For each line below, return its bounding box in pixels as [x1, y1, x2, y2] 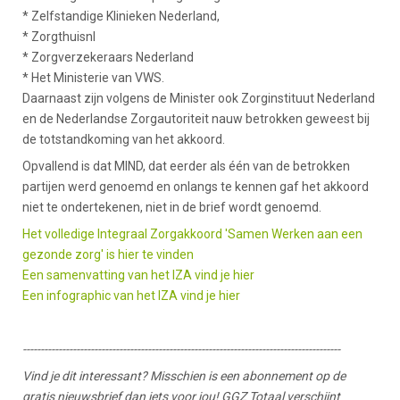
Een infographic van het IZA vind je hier [22, 288, 240, 303]
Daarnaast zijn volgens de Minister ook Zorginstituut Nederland [22, 91, 375, 105]
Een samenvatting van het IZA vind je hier [22, 268, 254, 282]
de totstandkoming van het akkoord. [22, 132, 225, 146]
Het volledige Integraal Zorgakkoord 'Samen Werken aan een [22, 227, 362, 241]
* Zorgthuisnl [22, 29, 96, 44]
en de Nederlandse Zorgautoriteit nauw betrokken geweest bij [22, 112, 370, 126]
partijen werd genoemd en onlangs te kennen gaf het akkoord [22, 179, 369, 194]
